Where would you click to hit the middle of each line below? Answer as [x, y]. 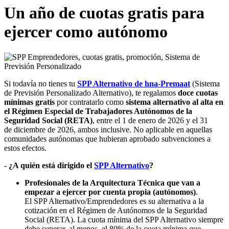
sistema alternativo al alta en [175, 102]
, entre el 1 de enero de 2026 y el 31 [150, 120]
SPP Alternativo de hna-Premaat [134, 83]
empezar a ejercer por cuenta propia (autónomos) [110, 192]
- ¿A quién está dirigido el [49, 165]
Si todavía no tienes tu [41, 83]
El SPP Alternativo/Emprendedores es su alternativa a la [114, 201]
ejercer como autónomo [86, 32]
